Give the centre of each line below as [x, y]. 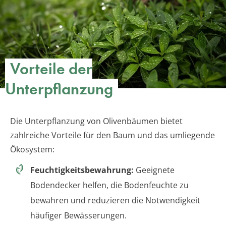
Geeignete [154, 170]
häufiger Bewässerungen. [78, 215]
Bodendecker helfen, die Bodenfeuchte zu [109, 185]
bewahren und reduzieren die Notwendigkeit [115, 200]
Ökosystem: [32, 149]
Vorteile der [51, 69]
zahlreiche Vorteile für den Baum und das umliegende [112, 135]
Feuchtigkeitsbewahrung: [82, 170]
